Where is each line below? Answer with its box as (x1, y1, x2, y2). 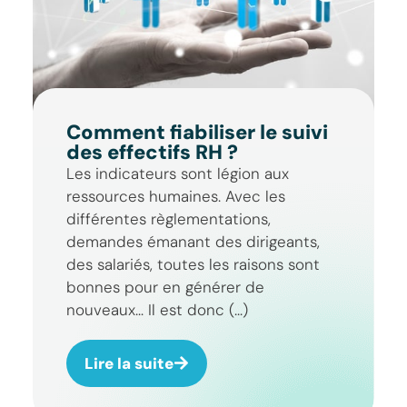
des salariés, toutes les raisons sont (66, 253, 321, 274)
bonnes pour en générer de (66, 276, 265, 297)
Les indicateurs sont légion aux (66, 163, 290, 184)
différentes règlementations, (66, 208, 272, 229)
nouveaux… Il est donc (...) (66, 299, 249, 320)
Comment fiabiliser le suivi (66, 118, 329, 145)
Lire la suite (84, 352, 174, 373)
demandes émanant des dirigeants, (66, 231, 321, 252)
